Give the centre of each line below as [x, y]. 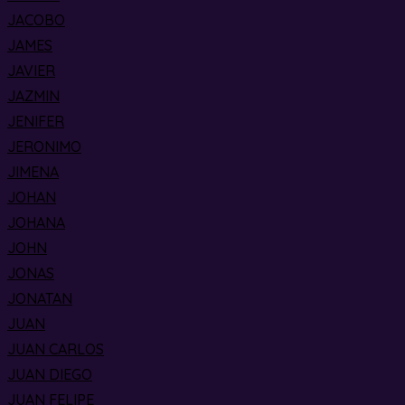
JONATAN [40, 298]
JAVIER [31, 71]
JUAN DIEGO [50, 374]
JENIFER [36, 121]
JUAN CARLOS [56, 349]
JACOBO [36, 20]
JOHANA [36, 222]
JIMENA [33, 172]
